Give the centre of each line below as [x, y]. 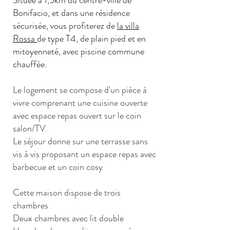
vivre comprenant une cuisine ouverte [80, 103]
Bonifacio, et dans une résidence [71, 13]
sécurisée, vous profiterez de [65, 26]
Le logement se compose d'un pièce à [80, 90]
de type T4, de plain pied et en [91, 39]
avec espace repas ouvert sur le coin [77, 116]
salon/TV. [30, 128]
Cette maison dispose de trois [67, 193]
